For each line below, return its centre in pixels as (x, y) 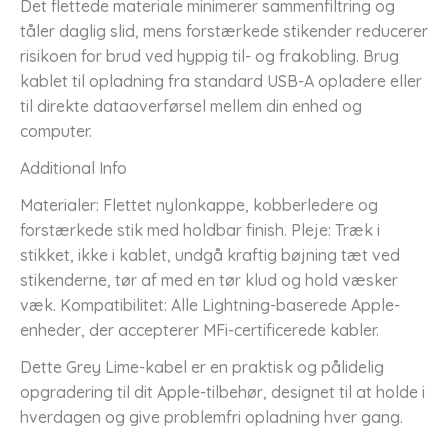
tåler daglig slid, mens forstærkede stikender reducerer (224, 30)
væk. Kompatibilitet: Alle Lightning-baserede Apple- (210, 304)
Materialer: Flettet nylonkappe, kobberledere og (199, 204)
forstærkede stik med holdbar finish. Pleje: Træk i (200, 229)
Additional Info (73, 167)
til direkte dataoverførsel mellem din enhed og (191, 105)
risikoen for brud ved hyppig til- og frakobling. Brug (209, 55)
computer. (56, 130)
